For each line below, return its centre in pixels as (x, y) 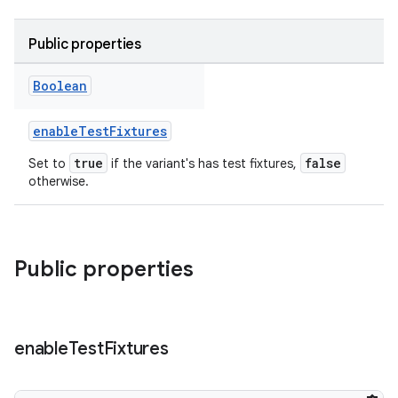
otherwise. (59, 181)
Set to (49, 163)
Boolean (60, 86)
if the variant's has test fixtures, (204, 163)
